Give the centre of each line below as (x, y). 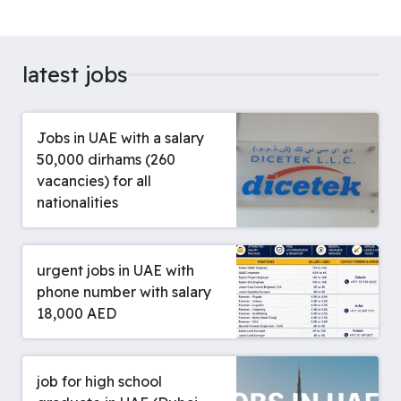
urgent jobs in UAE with (115, 271)
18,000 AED (77, 314)
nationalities (77, 203)
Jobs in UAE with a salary (120, 138)
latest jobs (75, 75)
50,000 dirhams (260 (106, 160)
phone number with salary (124, 292)
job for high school (99, 382)
